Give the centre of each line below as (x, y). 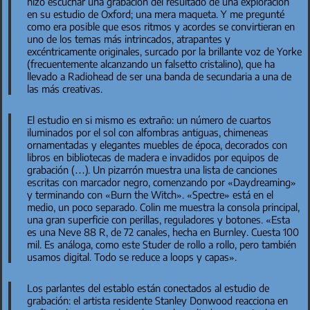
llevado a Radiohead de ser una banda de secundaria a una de (159, 76)
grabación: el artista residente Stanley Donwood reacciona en (157, 300)
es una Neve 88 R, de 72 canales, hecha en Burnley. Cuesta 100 (163, 231)
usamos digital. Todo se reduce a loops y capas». (131, 256)
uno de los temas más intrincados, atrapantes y (128, 38)
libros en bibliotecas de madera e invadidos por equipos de (152, 157)
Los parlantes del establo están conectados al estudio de (148, 288)
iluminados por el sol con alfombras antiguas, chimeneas (147, 132)
